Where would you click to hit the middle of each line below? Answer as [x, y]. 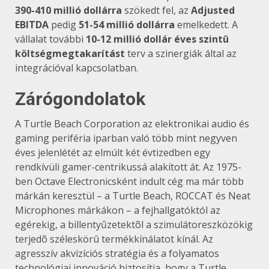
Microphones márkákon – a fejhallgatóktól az [118, 210]
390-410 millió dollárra [68, 10]
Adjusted [213, 10]
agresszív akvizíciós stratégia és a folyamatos [117, 253]
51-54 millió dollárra [127, 24]
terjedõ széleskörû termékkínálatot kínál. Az [114, 239]
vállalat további [50, 39]
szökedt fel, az [156, 10]
